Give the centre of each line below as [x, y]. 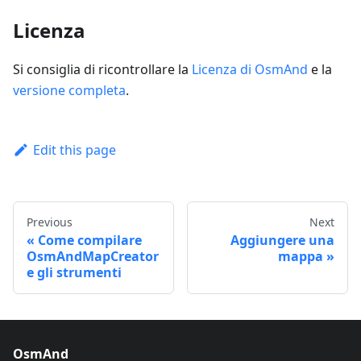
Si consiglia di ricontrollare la [102, 69]
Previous [50, 222]
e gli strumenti [74, 273]
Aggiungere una [282, 241]
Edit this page [74, 150]
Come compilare [90, 241]
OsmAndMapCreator [93, 257]
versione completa [69, 90]
